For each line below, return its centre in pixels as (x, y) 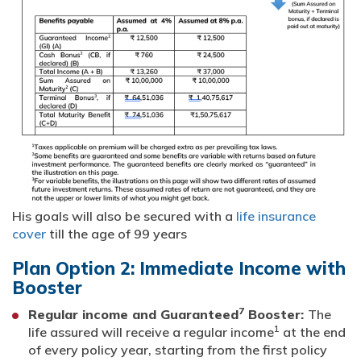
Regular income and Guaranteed (133, 315)
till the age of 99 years (116, 234)
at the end (313, 332)
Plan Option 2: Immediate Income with (179, 269)
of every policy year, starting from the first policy (178, 350)
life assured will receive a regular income (151, 332)
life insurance (276, 216)
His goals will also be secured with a (124, 216)
